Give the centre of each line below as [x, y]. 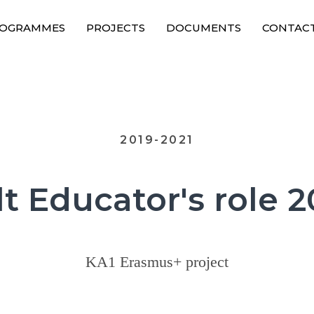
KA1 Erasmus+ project [157, 262]
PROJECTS [116, 28]
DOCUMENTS [204, 28]
